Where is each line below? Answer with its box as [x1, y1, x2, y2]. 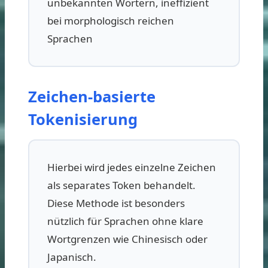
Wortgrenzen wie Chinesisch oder [47, 232, 208, 246]
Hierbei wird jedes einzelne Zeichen [47, 160, 216, 174]
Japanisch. [47, 249, 96, 264]
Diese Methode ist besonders [47, 196, 185, 210]
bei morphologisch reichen [47, 13, 174, 28]
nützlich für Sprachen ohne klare [47, 214, 203, 228]
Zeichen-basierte [28, 86, 156, 106]
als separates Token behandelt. [47, 178, 196, 192]
